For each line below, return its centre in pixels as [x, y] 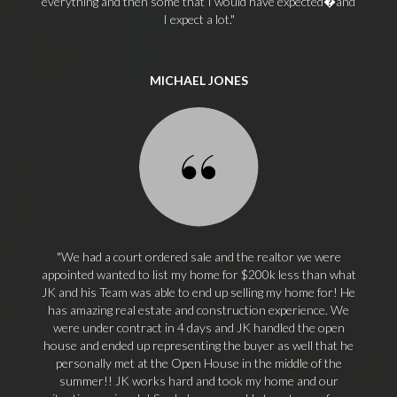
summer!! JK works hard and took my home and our [198, 381]
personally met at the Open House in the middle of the [198, 363]
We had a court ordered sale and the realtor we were [201, 257]
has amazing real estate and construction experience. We [198, 310]
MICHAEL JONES [198, 80]
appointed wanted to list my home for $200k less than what [198, 274]
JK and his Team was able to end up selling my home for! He [198, 292]
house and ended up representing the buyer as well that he [198, 345]
